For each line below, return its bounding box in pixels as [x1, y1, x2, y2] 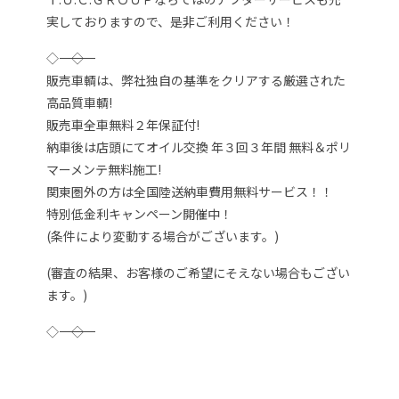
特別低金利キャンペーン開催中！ [46, 204, 233, 223]
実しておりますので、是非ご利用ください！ [46, 12, 296, 30]
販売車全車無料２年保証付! [46, 115, 200, 134]
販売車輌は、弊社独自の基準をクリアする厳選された [46, 70, 346, 89]
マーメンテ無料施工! [46, 159, 162, 178]
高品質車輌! [46, 93, 113, 111]
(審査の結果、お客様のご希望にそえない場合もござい [46, 263, 351, 281]
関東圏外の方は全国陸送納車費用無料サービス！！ [46, 182, 334, 200]
